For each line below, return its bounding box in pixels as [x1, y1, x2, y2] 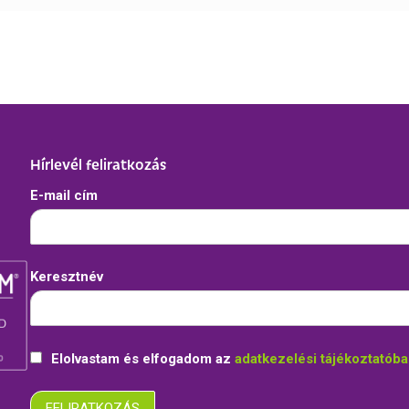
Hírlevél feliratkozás [30, 154, 167, 173]
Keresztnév [30, 268, 104, 286]
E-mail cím [30, 187, 99, 204]
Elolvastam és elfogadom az [47, 350, 236, 367]
